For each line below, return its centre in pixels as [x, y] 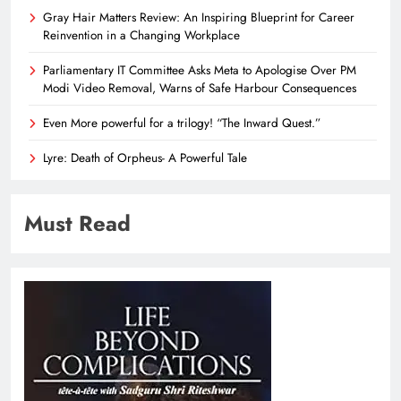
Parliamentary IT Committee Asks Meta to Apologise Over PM [200, 70]
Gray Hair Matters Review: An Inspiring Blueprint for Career [199, 17]
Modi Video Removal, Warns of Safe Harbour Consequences [200, 88]
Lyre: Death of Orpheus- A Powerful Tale [145, 158]
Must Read [77, 224]
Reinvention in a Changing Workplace [141, 35]
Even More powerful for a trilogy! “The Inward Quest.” [182, 123]
